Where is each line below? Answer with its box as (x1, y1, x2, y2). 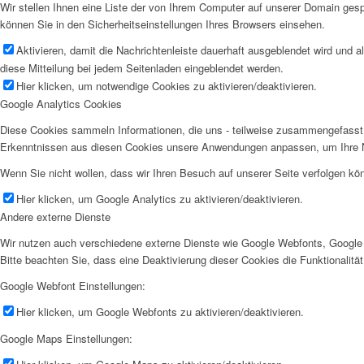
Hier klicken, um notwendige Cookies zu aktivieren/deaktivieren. (16, 77, 317, 93)
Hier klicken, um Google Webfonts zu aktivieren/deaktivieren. (16, 304, 304, 320)
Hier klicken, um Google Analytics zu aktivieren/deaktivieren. (16, 191, 303, 207)
